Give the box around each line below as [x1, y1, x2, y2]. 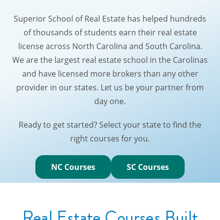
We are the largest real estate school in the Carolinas [12, 55, 208, 65]
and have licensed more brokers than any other [22, 68, 198, 79]
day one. [94, 96, 126, 107]
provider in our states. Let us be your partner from [16, 82, 204, 93]
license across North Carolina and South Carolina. [18, 41, 202, 52]
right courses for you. [70, 133, 150, 144]
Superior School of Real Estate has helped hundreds [14, 13, 206, 24]
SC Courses [127, 162, 169, 172]
